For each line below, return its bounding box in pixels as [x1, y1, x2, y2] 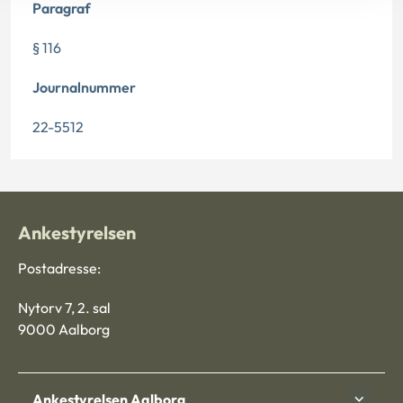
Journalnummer [32, 78, 136, 96]
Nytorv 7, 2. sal [18, 299, 111, 318]
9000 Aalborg [18, 320, 110, 339]
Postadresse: [18, 259, 101, 278]
